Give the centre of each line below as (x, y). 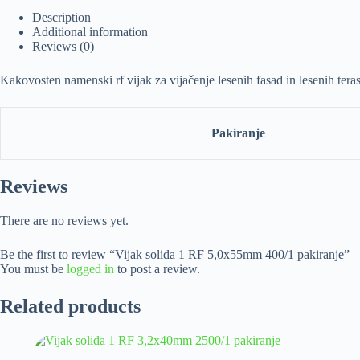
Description (61, 18)
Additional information (90, 32)
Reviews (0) (63, 47)
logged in (90, 269)
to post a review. (157, 269)
